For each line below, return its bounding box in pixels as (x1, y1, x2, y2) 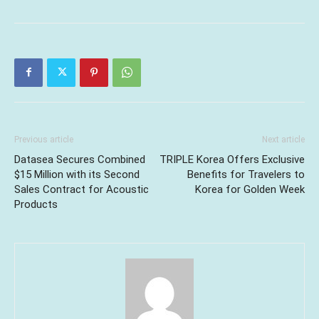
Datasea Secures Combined (14, 152, 145, 166)
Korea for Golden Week (195, 182, 305, 196)
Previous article (14, 134, 73, 145)
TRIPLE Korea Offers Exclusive (159, 152, 305, 166)
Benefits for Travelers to (187, 167, 305, 181)
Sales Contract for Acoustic (14, 182, 149, 196)
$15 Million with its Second (14, 167, 140, 181)
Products (14, 197, 58, 211)
